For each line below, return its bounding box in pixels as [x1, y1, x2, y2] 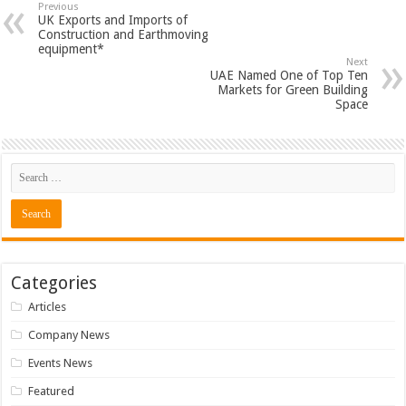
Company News [28, 328, 111, 343]
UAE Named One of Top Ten [209, 68, 368, 83]
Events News [28, 356, 93, 371]
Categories [11, 273, 98, 295]
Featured [28, 384, 75, 399]
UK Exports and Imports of [38, 13, 188, 28]
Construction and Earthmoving [38, 27, 209, 43]
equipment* [38, 42, 105, 57]
